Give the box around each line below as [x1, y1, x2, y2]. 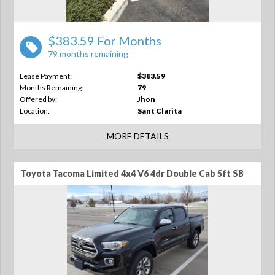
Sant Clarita [137, 106, 182, 115]
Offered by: [20, 95, 57, 104]
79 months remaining [48, 48, 128, 59]
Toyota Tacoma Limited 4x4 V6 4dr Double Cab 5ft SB [20, 168, 244, 179]
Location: [20, 106, 50, 115]
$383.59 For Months [48, 33, 161, 48]
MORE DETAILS [106, 131, 169, 141]
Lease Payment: [20, 71, 72, 80]
